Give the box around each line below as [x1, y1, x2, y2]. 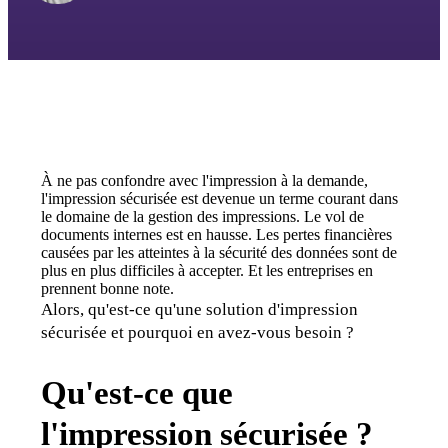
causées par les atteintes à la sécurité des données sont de [41, 243, 398, 261]
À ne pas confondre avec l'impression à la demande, [41, 171, 369, 189]
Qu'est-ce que [41, 373, 234, 411]
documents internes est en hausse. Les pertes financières [41, 225, 393, 243]
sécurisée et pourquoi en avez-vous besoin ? [41, 322, 355, 342]
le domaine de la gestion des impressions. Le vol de [41, 207, 365, 225]
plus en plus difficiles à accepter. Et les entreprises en [41, 261, 374, 279]
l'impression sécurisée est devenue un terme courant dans [41, 189, 399, 207]
